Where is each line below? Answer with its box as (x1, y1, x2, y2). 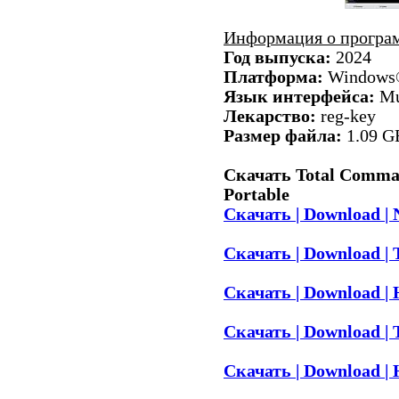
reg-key (316, 107, 376, 126)
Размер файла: (224, 126, 342, 145)
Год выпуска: (224, 48, 331, 67)
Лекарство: (224, 107, 316, 126)
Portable (224, 185, 289, 204)
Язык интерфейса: (224, 87, 375, 106)
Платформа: (224, 68, 323, 86)
